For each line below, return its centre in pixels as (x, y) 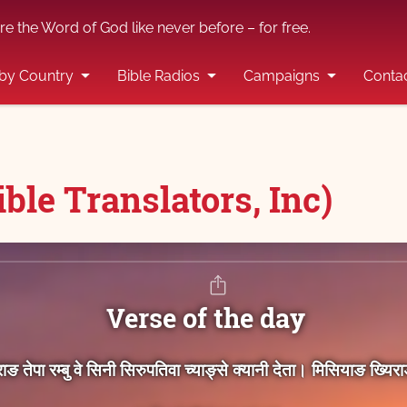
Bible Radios (159, 76)
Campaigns (282, 76)
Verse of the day (205, 318)
